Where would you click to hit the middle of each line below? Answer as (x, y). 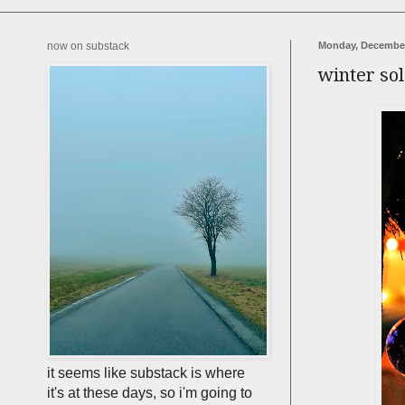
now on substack (88, 46)
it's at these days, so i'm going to (150, 393)
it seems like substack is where (146, 373)
